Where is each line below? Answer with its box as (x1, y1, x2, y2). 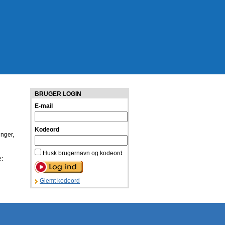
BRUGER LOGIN (35, 90, 81, 97)
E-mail (35, 102, 53, 109)
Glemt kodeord (40, 177, 80, 184)
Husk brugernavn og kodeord (41, 150, 123, 157)
